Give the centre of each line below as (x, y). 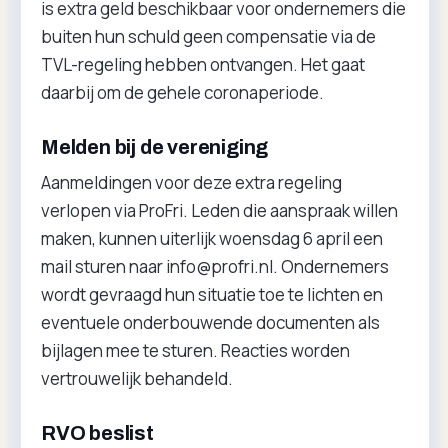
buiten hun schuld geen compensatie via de (208, 36)
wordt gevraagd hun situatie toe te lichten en (212, 294)
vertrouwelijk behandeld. (137, 378)
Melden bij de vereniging (155, 147)
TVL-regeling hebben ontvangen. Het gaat (203, 64)
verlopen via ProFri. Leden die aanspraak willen (219, 210)
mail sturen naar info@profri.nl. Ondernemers (215, 266)
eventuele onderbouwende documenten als (210, 322)
